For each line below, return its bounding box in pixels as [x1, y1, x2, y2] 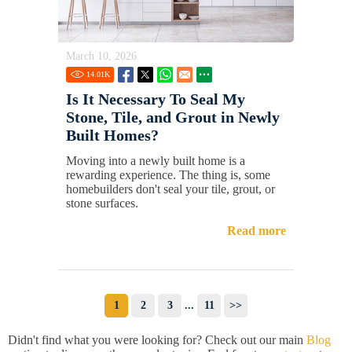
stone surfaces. [66, 196, 138, 210]
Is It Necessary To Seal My [66, 90, 245, 108]
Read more [227, 223, 286, 237]
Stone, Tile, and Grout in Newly [66, 108, 280, 126]
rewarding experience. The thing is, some [66, 167, 270, 181]
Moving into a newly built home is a [66, 153, 245, 167]
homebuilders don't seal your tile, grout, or [66, 181, 275, 196]
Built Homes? [66, 126, 159, 144]
